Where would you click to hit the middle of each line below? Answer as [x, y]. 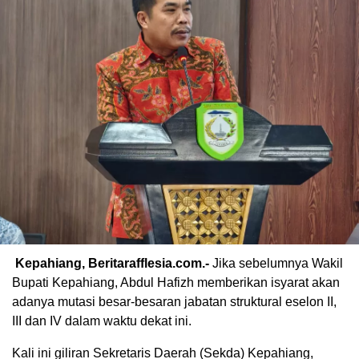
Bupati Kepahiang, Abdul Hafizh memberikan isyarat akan [176, 283]
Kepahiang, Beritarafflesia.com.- [111, 264]
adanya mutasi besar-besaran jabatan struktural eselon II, [174, 302]
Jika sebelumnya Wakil [276, 264]
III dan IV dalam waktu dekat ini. [102, 321]
